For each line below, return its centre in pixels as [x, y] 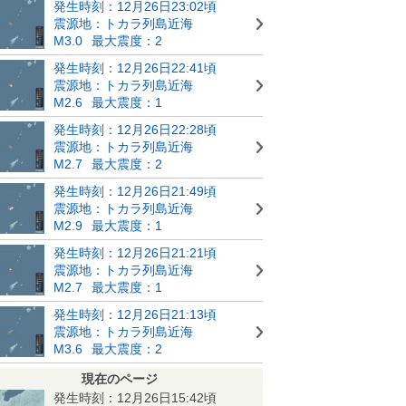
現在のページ [120, 379]
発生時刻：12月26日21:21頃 [135, 253]
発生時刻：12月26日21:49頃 [135, 191]
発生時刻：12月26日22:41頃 [135, 68]
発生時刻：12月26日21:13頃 [135, 314]
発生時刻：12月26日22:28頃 [135, 130]
